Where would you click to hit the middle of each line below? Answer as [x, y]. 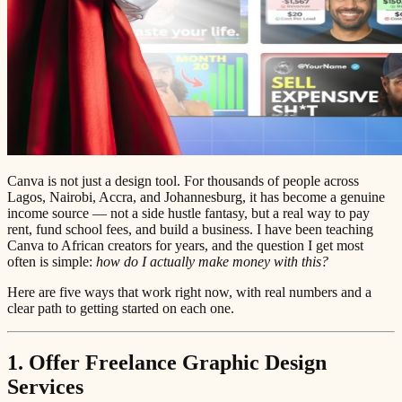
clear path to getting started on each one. [121, 308]
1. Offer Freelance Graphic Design [167, 362]
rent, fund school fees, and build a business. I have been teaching [190, 229]
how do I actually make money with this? [212, 261]
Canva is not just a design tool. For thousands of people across [183, 180]
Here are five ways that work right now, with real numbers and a [189, 292]
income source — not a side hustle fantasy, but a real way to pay [188, 213]
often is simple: [52, 261]
